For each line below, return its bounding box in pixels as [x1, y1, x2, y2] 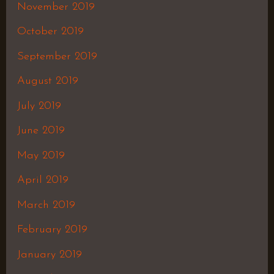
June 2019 [17, 125, 65, 137]
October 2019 [17, 26, 84, 38]
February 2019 [17, 224, 87, 236]
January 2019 [17, 248, 82, 261]
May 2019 [17, 149, 65, 161]
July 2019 [17, 100, 61, 112]
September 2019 [17, 50, 97, 62]
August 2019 [17, 75, 78, 87]
